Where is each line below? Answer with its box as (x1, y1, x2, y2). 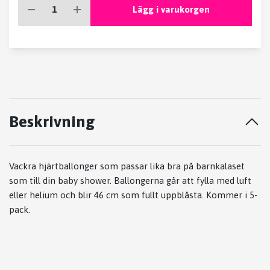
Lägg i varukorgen (132, 4, 210, 14)
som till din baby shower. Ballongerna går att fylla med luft (9, 175, 251, 186)
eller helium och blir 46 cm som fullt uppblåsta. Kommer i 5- (9, 190, 257, 201)
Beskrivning (9, 112, 95, 131)
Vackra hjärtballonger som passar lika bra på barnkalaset (9, 161, 245, 172)
